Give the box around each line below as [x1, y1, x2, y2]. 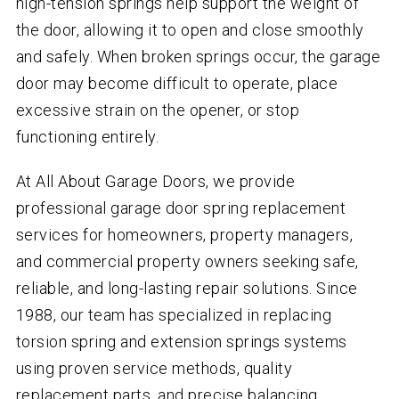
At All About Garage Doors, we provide [15, 172, 296, 191]
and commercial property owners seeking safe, [15, 252, 359, 272]
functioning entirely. [15, 127, 159, 147]
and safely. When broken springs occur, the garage [15, 47, 381, 67]
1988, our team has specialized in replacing [15, 305, 332, 325]
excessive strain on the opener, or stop [15, 101, 300, 120]
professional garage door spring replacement [15, 199, 346, 218]
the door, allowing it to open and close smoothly [15, 20, 364, 40]
